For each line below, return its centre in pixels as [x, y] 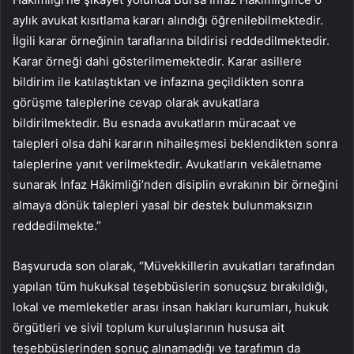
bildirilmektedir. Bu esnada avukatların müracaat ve [154, 123]
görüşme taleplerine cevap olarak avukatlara [136, 103]
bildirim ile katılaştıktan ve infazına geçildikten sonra [158, 82]
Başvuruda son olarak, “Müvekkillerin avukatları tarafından [174, 266]
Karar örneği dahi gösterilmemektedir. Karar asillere [157, 62]
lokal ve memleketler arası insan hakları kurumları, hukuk [171, 307]
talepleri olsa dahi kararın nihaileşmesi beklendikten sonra [175, 144]
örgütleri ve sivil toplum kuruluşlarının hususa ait [149, 328]
